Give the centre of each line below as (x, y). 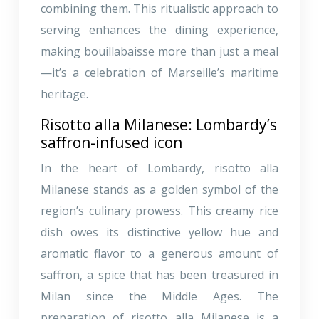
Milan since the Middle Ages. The (159, 296)
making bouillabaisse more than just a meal (159, 51)
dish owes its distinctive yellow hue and (159, 232)
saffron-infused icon (111, 142)
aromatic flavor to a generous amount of (159, 253)
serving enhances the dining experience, (159, 30)
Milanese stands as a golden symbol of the (159, 189)
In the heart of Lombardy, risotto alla (159, 168)
